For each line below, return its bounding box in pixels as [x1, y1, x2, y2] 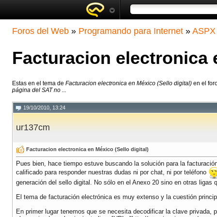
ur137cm [16, 123, 50, 133]
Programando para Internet [78, 26, 183, 36]
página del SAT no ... [12, 87, 66, 94]
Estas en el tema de [12, 80, 65, 87]
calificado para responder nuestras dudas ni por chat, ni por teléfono [16, 169, 208, 176]
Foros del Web [12, 26, 69, 36]
